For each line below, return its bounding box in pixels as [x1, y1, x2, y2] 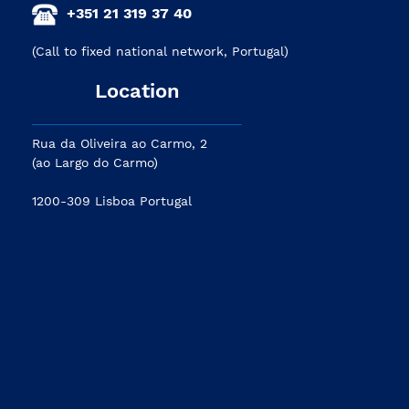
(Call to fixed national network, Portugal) [32, 44, 288, 59]
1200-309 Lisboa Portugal [32, 194, 192, 209]
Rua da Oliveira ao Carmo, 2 [32, 136, 207, 152]
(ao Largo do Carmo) [32, 155, 158, 171]
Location [94, 79, 180, 103]
